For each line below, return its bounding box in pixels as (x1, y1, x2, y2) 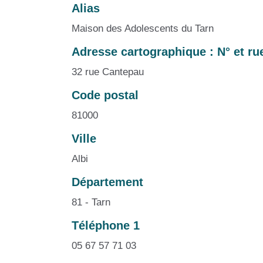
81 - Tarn (72, 196, 110, 208)
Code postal (72, 88, 139, 102)
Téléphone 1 (72, 218, 140, 232)
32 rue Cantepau (72, 66, 144, 77)
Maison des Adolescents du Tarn (72, 22, 214, 34)
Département (72, 175, 143, 188)
